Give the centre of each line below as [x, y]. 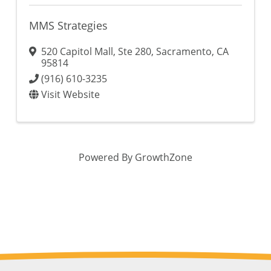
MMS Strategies [68, 25]
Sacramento [184, 51]
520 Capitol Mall [77, 51]
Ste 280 [135, 51]
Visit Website [70, 94]
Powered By [107, 157]
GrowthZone [164, 157]
